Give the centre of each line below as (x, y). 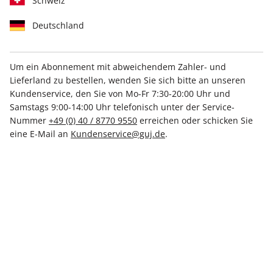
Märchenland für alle (70, 67)
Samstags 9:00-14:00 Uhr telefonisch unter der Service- (122, 107)
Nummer (29, 120)
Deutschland (58, 25)
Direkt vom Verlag (136, 232)
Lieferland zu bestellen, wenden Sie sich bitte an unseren (128, 80)
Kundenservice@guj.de (118, 133)
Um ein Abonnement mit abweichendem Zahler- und (118, 66)
